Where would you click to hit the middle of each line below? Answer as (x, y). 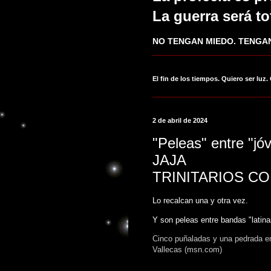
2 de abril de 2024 (180, 121)
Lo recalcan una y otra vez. (200, 201)
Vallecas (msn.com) (187, 249)
